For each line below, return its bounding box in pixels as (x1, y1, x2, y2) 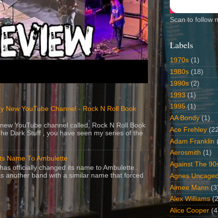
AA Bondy (170, 114, 200, 122)
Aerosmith (170, 149, 201, 157)
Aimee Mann (170, 183, 209, 191)
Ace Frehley (170, 126, 207, 133)
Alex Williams (170, 195, 210, 203)
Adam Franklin (170, 137, 215, 145)
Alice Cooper (170, 207, 209, 215)
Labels (170, 38, 193, 51)
